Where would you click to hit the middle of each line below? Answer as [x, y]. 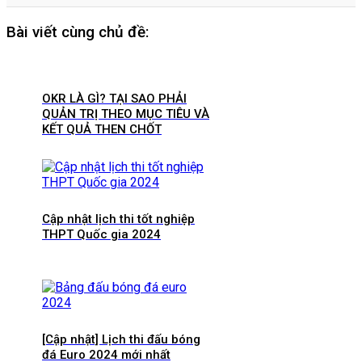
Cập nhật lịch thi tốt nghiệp [118, 219]
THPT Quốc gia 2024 [101, 234]
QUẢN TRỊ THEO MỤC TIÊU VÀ [126, 114]
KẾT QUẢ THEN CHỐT [102, 129]
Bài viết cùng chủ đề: [78, 32]
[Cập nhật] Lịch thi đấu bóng [121, 339]
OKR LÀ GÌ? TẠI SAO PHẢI [114, 99]
